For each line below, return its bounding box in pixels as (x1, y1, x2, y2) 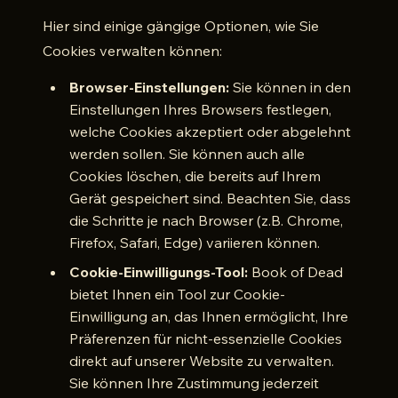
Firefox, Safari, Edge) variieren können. (69, 234, 320, 251)
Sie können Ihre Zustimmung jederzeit (69, 374, 319, 392)
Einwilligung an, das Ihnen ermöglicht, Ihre (69, 307, 348, 325)
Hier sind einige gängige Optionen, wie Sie (43, 17, 319, 35)
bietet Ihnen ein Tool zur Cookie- (69, 285, 285, 303)
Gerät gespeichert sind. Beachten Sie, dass (69, 189, 351, 207)
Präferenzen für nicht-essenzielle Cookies (69, 330, 342, 347)
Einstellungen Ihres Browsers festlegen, (69, 100, 331, 118)
